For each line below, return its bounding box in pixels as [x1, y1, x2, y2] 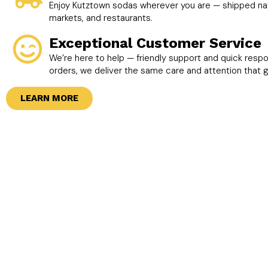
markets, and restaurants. [48, 12, 153, 25]
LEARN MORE [20, 93, 78, 104]
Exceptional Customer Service [48, 35, 261, 52]
